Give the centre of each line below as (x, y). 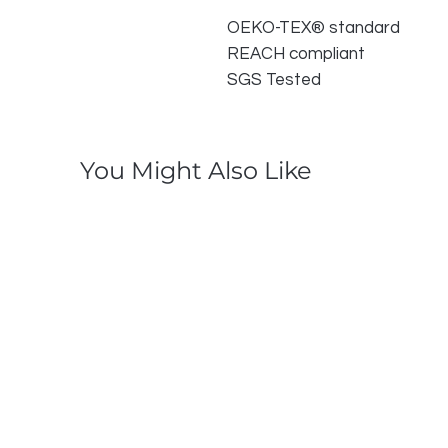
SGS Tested (274, 80)
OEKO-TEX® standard (313, 28)
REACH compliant (296, 54)
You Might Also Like (196, 170)
